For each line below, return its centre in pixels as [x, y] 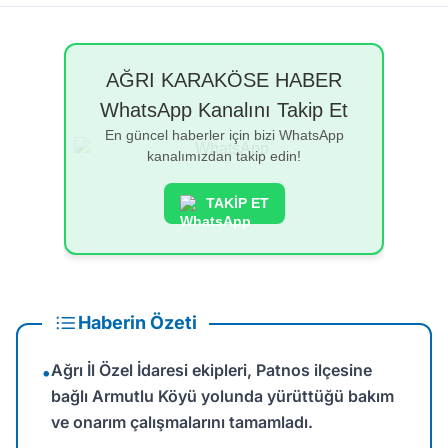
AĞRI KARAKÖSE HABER [224, 80]
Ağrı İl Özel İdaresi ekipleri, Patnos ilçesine [211, 369]
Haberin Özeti [137, 322]
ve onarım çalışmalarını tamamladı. [182, 421]
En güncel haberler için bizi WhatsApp [224, 135]
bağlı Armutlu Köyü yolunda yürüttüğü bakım [222, 395]
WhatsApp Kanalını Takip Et [224, 110]
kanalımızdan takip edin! [224, 156]
